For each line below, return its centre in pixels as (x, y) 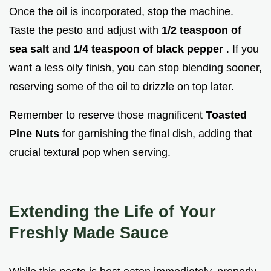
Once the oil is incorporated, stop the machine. (121, 11)
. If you (243, 49)
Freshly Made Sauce (89, 232)
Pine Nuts (36, 133)
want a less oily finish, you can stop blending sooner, (135, 67)
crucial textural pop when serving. (90, 152)
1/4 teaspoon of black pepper (150, 49)
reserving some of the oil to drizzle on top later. (122, 86)
